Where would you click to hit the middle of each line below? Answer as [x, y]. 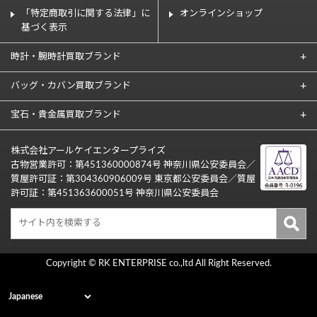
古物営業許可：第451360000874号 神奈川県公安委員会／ [133, 166]
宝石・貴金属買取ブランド [66, 115]
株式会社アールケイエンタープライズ [88, 151]
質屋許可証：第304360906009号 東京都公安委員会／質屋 [133, 180]
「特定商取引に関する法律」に [86, 14]
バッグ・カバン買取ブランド [71, 86]
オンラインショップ [221, 14]
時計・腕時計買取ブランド [66, 57]
